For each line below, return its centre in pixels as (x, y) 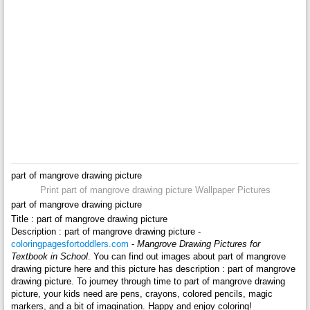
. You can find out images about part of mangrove (186, 257)
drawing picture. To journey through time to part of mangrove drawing (148, 282)
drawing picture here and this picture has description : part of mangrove (153, 269)
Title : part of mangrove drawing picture (89, 219)
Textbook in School (49, 257)
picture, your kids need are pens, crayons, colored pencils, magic (142, 294)
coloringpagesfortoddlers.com (70, 244)
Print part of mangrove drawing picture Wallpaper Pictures (155, 190)
